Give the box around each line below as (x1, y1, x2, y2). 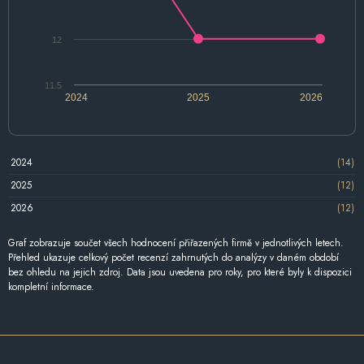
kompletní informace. (8, 279, 94, 294)
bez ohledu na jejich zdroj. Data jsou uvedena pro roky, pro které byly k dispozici (8, 264, 352, 279)
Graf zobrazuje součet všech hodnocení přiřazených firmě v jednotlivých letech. (8, 235, 344, 250)
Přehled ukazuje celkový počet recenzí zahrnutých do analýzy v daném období (8, 249, 339, 265)
